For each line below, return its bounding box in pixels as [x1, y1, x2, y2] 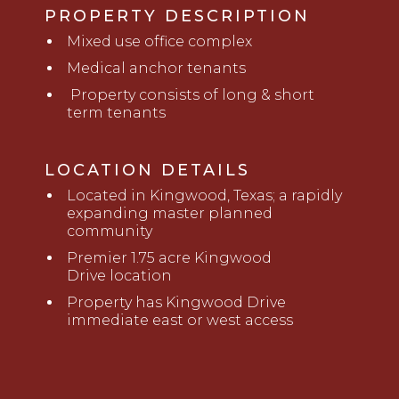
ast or [161, 312, 207, 330]
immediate [67, 312, 152, 330]
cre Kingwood [167, 249, 272, 267]
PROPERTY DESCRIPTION [45, 6, 310, 27]
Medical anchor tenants [67, 60, 246, 77]
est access [219, 312, 293, 330]
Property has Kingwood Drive [67, 294, 286, 312]
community [67, 223, 152, 240]
